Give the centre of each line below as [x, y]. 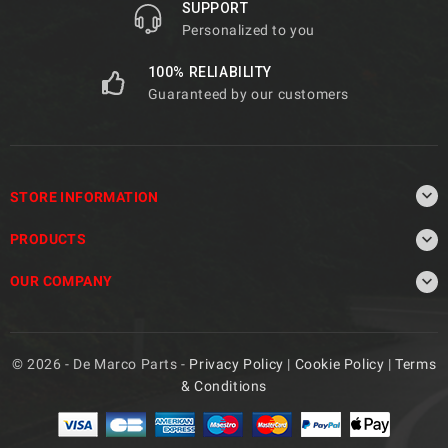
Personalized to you [248, 29]
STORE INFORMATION [84, 196]
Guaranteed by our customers [248, 93]
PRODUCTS [48, 238]
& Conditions [224, 385]
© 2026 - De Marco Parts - [100, 363]
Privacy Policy [236, 363]
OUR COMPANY [61, 280]
